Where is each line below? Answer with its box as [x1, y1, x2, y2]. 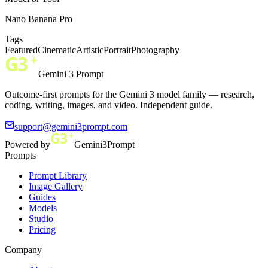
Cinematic [38, 44, 76, 55]
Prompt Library [29, 170, 87, 181]
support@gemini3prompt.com [14, 121, 127, 132]
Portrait [103, 44, 131, 55]
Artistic [76, 44, 103, 55]
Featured [5, 44, 38, 55]
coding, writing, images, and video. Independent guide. [5, 99, 212, 110]
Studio [29, 213, 53, 224]
